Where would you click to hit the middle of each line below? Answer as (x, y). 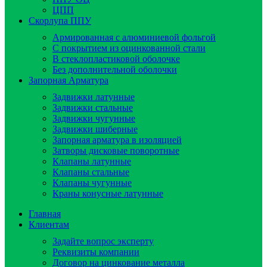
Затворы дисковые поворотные (116, 150)
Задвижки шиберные (95, 129)
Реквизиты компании (96, 252)
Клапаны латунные (92, 161)
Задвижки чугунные (94, 118)
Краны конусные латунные (108, 193)
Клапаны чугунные (92, 182)
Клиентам (49, 224)
